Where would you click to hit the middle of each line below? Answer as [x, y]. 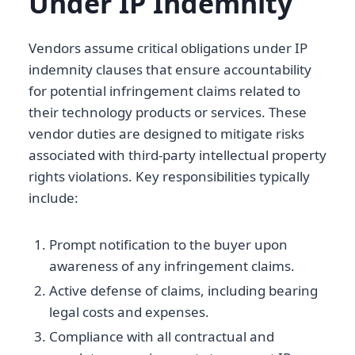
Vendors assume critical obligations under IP [168, 48]
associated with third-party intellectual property [177, 155]
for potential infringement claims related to [164, 90]
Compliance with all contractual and [161, 337]
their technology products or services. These [168, 112]
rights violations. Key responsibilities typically [169, 176]
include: [53, 197]
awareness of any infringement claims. [172, 265]
